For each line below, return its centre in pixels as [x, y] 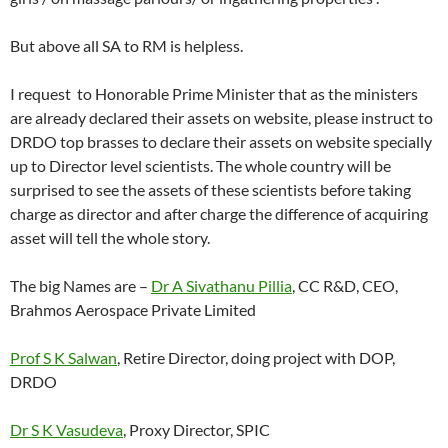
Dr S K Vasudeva [66, 430]
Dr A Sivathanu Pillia [221, 286]
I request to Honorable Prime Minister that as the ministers [214, 94]
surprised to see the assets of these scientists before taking [210, 190]
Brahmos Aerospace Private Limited [133, 310]
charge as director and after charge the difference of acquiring [219, 214]
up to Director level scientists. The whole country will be [200, 166]
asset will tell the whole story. [110, 238]
